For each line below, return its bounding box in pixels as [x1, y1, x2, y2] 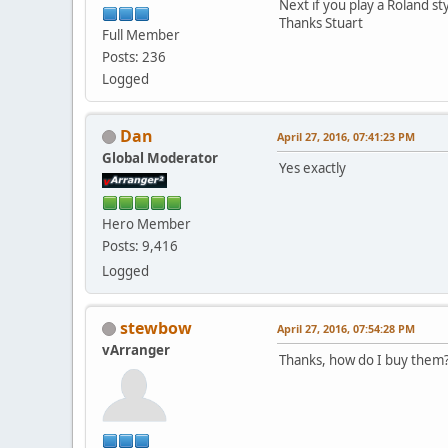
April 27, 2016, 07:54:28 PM [277, 320, 415, 336]
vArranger [102, 340, 170, 359]
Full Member [102, 25, 180, 44]
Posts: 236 [102, 47, 166, 66]
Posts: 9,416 [102, 236, 178, 255]
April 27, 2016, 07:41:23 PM [277, 128, 415, 144]
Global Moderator [102, 148, 218, 167]
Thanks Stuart [279, 13, 363, 32]
